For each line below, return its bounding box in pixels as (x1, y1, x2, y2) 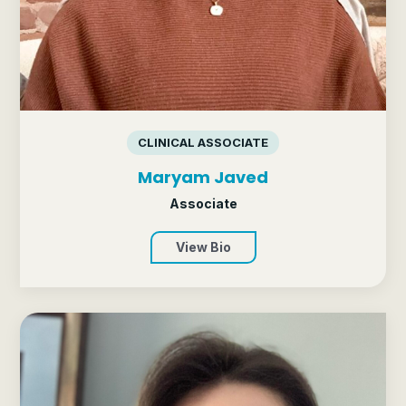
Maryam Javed (138, 166, 268, 189)
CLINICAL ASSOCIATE (138, 135, 268, 150)
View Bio (175, 239, 231, 256)
